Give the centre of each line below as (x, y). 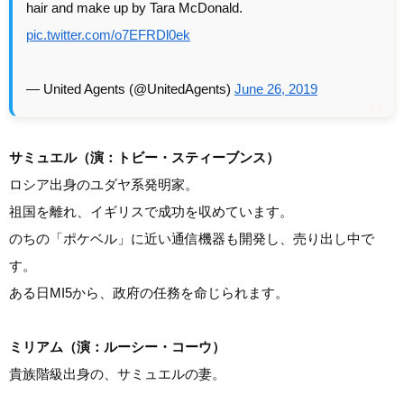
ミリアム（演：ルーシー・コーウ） (117, 346)
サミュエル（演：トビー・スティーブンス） (144, 157)
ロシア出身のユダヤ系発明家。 (104, 184)
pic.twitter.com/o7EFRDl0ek (108, 34)
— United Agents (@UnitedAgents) (130, 88)
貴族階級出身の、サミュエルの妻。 (117, 373)
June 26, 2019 (276, 88)
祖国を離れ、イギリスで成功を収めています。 (151, 211)
